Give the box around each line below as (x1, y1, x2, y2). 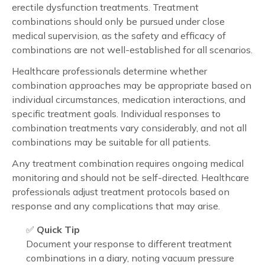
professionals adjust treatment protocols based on (12, 185, 230, 198)
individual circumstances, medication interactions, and (12, 93, 245, 105)
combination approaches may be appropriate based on (12, 79, 251, 91)
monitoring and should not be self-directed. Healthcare (12, 171, 249, 183)
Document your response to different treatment (26, 237, 232, 250)
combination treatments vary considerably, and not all (12, 121, 247, 134)
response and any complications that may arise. (12, 199, 220, 212)
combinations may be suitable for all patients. (12, 135, 211, 148)
